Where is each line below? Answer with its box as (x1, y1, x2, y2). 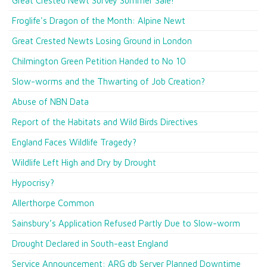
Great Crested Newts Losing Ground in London (12, 36, 192, 46)
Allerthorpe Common (12, 198, 94, 208)
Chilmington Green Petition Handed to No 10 (12, 56, 186, 66)
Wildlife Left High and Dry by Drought (12, 157, 156, 167)
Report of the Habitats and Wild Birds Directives (12, 117, 198, 127)
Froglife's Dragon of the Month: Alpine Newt (12, 15, 185, 26)
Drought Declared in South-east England (12, 238, 168, 249)
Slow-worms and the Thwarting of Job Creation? (12, 76, 205, 86)
